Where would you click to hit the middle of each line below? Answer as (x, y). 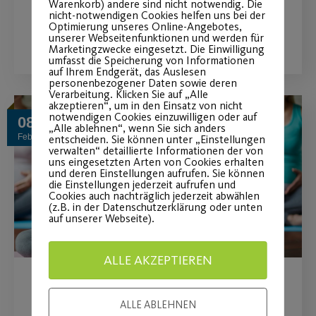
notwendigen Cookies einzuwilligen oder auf (152, 117)
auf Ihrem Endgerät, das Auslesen (127, 72)
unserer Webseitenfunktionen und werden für (156, 38)
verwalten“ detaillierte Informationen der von (156, 151)
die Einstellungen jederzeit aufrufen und (142, 184)
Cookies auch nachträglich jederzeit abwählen (154, 196)
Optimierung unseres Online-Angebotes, (145, 26)
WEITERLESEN (98, 29)
